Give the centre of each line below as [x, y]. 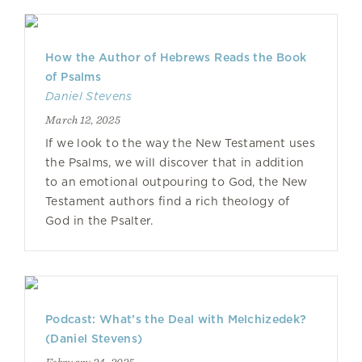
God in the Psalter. [99, 221]
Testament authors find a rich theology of [168, 201]
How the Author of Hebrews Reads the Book [176, 57]
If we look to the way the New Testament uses [180, 143]
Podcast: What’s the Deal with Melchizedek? [176, 319]
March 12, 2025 [83, 120]
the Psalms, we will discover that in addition [175, 162]
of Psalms [73, 77]
